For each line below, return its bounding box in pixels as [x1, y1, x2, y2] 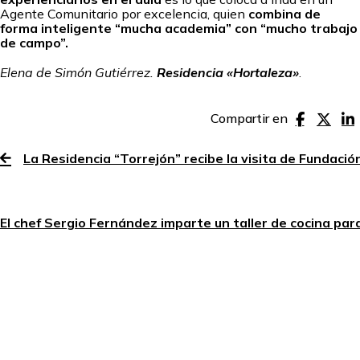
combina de [248, 5, 321, 22]
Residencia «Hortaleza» [157, 64, 299, 81]
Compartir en [211, 109, 288, 126]
